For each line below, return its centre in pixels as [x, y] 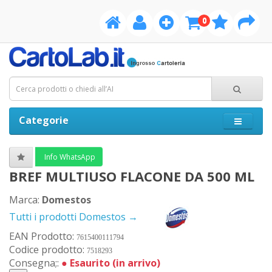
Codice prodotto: [48, 250]
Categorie [44, 120]
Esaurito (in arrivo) [115, 263]
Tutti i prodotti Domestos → [75, 217]
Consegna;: [35, 263]
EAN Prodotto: [43, 236]
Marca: [25, 200]
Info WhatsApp [69, 157]
